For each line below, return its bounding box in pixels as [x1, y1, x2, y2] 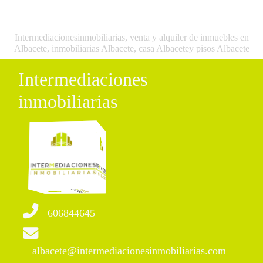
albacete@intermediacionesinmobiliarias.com [32, 245, 226, 257]
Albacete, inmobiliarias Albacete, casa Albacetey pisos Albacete [14, 43, 249, 54]
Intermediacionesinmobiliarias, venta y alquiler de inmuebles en [14, 32, 249, 43]
